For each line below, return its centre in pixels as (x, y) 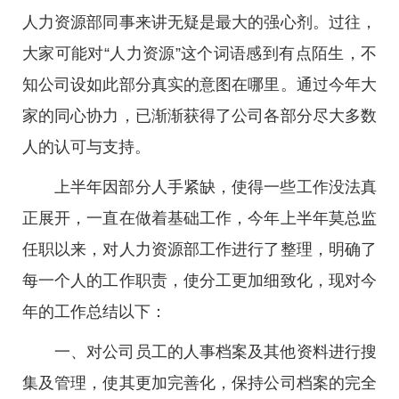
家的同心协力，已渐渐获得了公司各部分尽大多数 (199, 116)
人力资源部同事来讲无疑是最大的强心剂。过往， (199, 22)
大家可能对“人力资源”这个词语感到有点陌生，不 (199, 53)
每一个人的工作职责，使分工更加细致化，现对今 (199, 281)
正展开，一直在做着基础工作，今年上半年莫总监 (199, 218)
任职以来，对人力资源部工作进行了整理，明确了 (199, 249)
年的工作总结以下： (94, 312)
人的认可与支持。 (86, 147)
